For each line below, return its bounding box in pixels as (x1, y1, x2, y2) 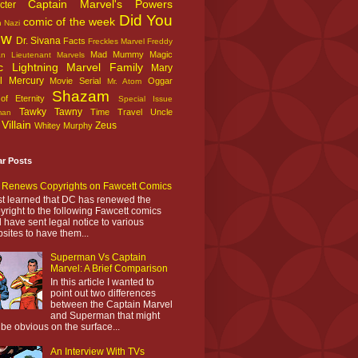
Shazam (52, 87, 109, 105)
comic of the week (22, 14, 116, 28)
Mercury (8, 74, 44, 86)
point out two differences (50, 287, 156, 299)
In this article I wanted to (50, 276, 154, 288)
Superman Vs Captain (50, 252, 146, 264)
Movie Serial (50, 75, 101, 86)
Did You (118, 11, 173, 29)
